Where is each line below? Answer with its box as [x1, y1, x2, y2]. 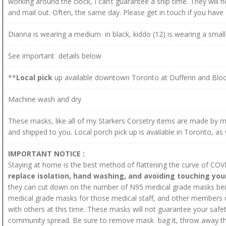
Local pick [16, 73, 52, 83]
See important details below [8, 51, 101, 61]
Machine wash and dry [8, 94, 81, 104]
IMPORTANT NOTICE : [8, 149, 85, 159]
